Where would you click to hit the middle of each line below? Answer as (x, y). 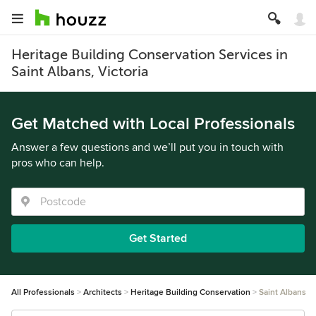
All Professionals (43, 292)
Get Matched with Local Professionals (153, 124)
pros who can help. (58, 163)
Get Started (158, 238)
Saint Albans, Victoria (80, 72)
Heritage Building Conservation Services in (150, 55)
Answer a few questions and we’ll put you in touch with (147, 147)
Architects (103, 292)
